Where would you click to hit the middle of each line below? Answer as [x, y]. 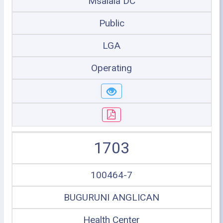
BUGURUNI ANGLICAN [111, 197]
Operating [111, 68]
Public [111, 23]
